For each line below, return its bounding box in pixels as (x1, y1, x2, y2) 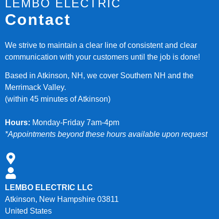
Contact (5, 10, 71, 28)
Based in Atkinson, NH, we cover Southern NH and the (5, 71, 194, 80)
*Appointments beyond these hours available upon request (5, 130, 207, 139)
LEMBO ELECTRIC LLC (5, 183, 93, 192)
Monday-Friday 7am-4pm (30, 118, 119, 127)
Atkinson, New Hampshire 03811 (5, 195, 119, 204)
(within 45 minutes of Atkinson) (5, 95, 110, 104)
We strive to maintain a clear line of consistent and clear (5, 41, 197, 49)
